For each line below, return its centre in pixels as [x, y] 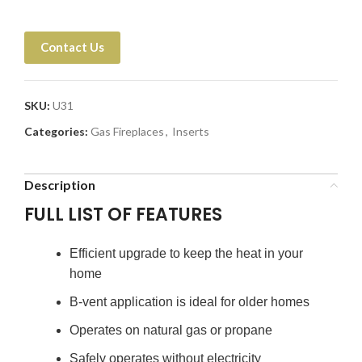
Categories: [56, 131]
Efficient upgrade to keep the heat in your [187, 253]
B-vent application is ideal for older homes [190, 302]
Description [60, 185]
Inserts [191, 131]
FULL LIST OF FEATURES [123, 215]
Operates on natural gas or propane [171, 330]
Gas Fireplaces [127, 131]
